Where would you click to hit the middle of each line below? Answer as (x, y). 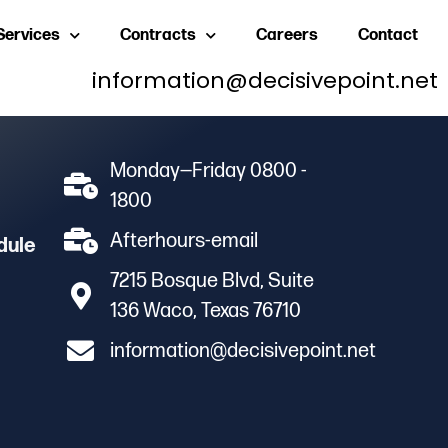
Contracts (157, 36)
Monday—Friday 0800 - (208, 170)
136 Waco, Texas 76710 (205, 310)
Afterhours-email (183, 240)
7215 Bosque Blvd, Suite (211, 280)
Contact (387, 36)
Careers (286, 36)
